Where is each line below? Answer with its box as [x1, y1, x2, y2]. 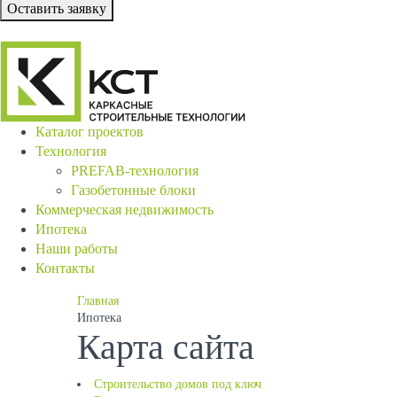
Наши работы [35, 241, 118, 256]
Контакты [35, 261, 95, 276]
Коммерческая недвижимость [35, 202, 214, 217]
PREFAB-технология [71, 163, 198, 178]
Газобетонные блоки [71, 183, 196, 198]
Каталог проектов [35, 124, 144, 139]
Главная [77, 294, 119, 307]
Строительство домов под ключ [94, 378, 261, 391]
